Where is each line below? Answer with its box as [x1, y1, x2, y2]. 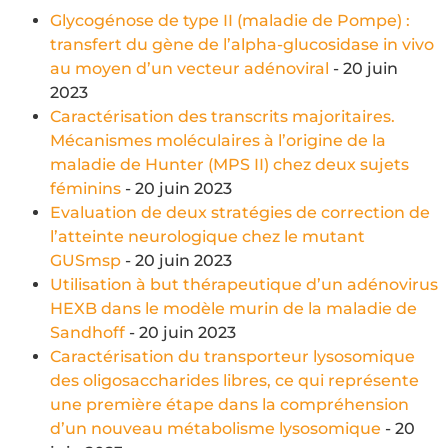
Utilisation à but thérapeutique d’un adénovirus [50, 274, 438, 294]
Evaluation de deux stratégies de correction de [50, 202, 430, 222]
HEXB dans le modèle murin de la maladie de [50, 298, 417, 318]
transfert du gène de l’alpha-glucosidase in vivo [50, 34, 434, 54]
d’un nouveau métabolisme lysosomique [50, 418, 381, 438]
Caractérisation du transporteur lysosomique [50, 346, 415, 366]
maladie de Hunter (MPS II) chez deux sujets [50, 154, 409, 174]
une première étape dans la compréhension [50, 394, 409, 414]
